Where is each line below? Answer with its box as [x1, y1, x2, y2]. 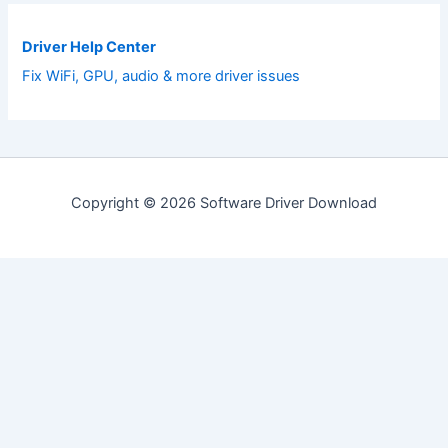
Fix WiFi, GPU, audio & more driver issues [22, 67, 301, 86]
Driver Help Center [22, 38, 157, 57]
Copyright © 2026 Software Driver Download [71, 193, 377, 212]
